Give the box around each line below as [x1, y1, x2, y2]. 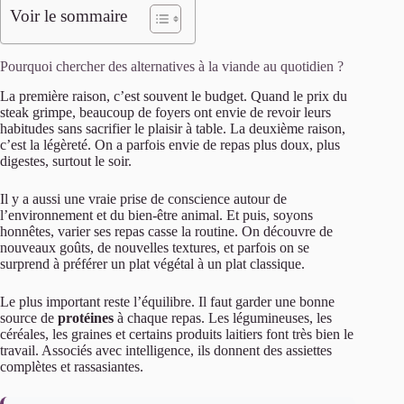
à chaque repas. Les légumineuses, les [114, 310, 332, 326]
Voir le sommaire [10, 6, 127, 26]
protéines [58, 310, 114, 326]
